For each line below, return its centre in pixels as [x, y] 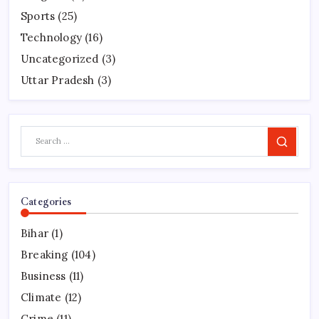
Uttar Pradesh [58, 80]
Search [294, 146]
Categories [46, 202]
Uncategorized [60, 58]
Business [43, 276]
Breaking [45, 255]
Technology [51, 37]
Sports [38, 16]
